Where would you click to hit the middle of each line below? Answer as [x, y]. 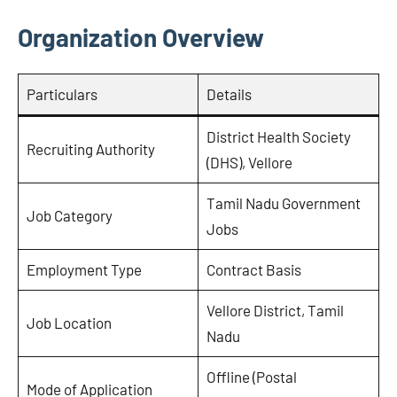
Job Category [69, 215]
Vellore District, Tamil [275, 310]
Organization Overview [141, 37]
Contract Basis [253, 269]
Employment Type [84, 269]
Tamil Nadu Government [283, 202]
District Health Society [278, 136]
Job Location [69, 322]
